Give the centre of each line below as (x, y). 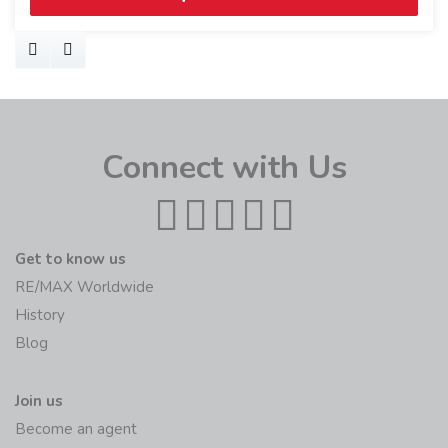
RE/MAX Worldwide (84, 287)
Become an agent (76, 429)
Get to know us (70, 259)
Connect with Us (224, 168)
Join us (39, 401)
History (40, 315)
